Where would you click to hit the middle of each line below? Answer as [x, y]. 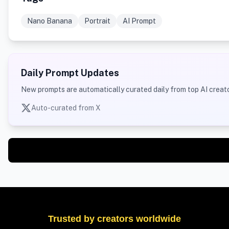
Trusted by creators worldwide [114, 219]
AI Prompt [139, 21]
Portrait [97, 21]
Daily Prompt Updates [70, 73]
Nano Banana [50, 21]
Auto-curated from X [66, 108]
